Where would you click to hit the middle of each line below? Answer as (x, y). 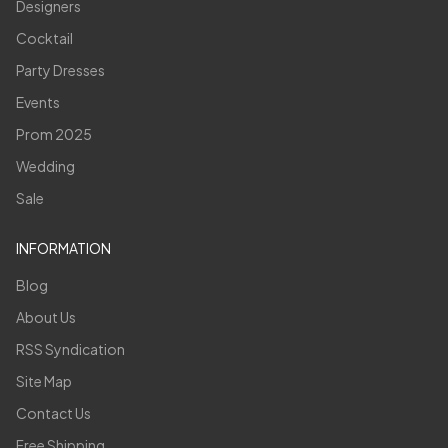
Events (38, 101)
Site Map (44, 380)
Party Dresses (60, 69)
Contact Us (53, 412)
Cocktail (44, 37)
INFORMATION (63, 247)
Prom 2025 (54, 133)
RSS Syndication (70, 348)
